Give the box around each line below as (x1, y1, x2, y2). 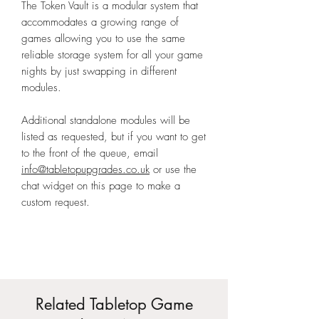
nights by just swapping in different (21, 64, 177, 79)
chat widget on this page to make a (21, 179, 180, 194)
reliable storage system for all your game (21, 48, 203, 63)
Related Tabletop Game (35, 294, 193, 315)
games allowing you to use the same (21, 31, 185, 46)
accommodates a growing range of (21, 15, 179, 30)
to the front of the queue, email (21, 146, 158, 161)
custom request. (21, 195, 90, 210)
